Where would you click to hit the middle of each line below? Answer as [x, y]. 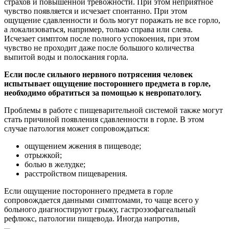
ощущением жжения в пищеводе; [83, 146]
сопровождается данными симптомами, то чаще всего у [101, 200]
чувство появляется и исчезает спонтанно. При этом [96, 11]
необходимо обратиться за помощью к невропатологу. [103, 93]
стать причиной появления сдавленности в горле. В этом [104, 119]
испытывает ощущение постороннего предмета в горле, [107, 83]
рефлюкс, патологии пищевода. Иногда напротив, [92, 218]
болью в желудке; [55, 164]
